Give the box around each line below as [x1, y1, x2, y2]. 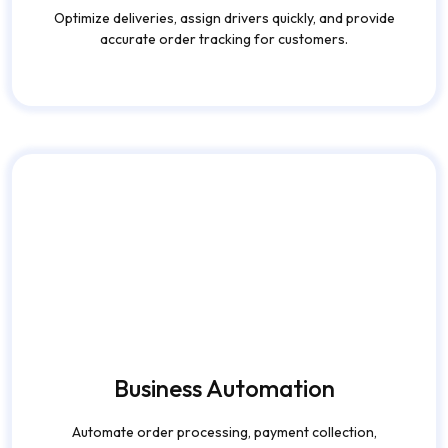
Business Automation [113, 279, 335, 310]
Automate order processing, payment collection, [71, 329, 377, 348]
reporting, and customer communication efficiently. [64, 350, 384, 369]
